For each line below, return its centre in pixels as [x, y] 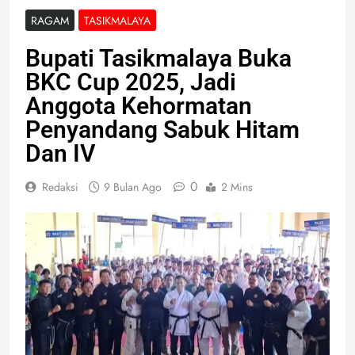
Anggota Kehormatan [139, 105]
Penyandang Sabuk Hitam [162, 129]
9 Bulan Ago [133, 187]
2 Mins [237, 187]
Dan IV [60, 153]
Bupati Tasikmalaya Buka [158, 58]
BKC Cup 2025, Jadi [131, 82]
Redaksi [60, 187]
